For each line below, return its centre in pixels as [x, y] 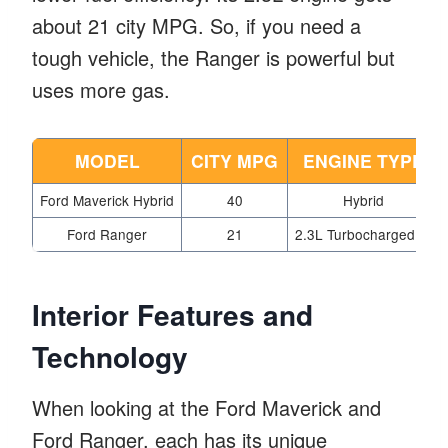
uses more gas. [101, 89]
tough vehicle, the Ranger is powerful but [213, 57]
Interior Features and [172, 314]
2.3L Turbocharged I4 [363, 233]
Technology [110, 356]
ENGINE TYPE [363, 160]
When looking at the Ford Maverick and [206, 407]
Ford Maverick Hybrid [107, 199]
